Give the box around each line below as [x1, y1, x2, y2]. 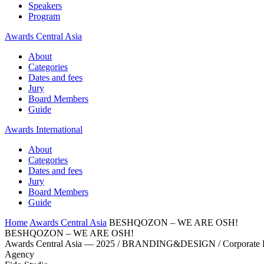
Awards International [5, 124, 82, 134]
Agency [5, 249, 34, 259]
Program [28, 11, 60, 21]
